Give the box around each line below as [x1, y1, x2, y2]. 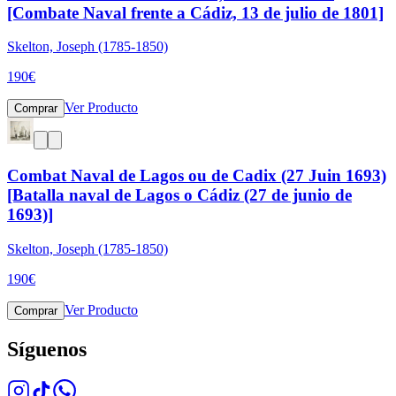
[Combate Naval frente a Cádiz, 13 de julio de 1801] [7, 3, 384, 22]
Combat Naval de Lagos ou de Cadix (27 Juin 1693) [7, 166, 386, 186]
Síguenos [7, 337, 87, 361]
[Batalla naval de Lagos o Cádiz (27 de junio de [7, 186, 352, 205]
